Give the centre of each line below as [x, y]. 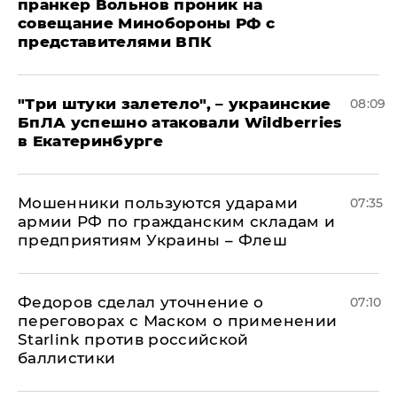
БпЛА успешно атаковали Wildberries [180, 122]
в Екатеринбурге [91, 141]
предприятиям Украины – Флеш [153, 240]
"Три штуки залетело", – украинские [175, 104]
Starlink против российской [133, 339]
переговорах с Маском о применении [178, 321]
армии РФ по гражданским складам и [177, 222]
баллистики [67, 358]
